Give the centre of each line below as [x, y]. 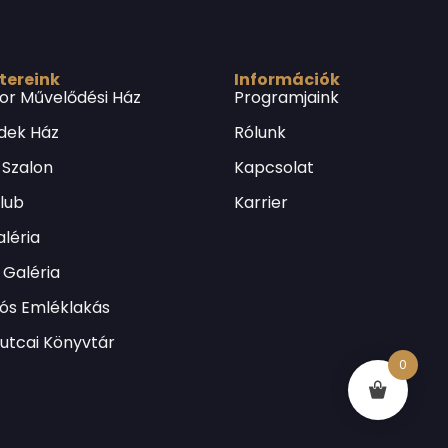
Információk [286, 79]
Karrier [260, 202]
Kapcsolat [273, 167]
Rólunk [259, 132]
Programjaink [286, 97]
